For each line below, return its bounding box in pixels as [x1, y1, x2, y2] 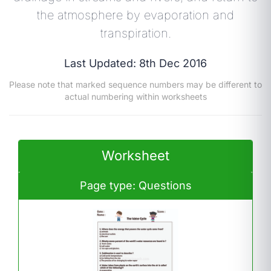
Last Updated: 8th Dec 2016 [64, 57, 207, 70]
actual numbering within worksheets [64, 91, 207, 102]
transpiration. [100, 26, 171, 41]
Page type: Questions [79, 179, 192, 192]
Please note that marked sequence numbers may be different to [9, 79, 262, 90]
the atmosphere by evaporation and [37, 8, 234, 22]
